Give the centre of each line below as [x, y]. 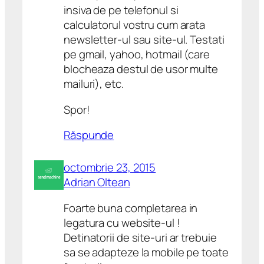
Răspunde [89, 135]
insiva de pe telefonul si [121, 10]
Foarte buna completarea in [131, 208]
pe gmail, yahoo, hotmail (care [137, 55]
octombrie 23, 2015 [110, 168]
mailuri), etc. [94, 84]
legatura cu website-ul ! [122, 222]
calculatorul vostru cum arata [135, 25]
